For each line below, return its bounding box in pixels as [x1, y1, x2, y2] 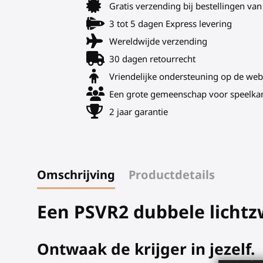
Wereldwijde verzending [109, 35, 207, 47]
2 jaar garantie [109, 105, 168, 117]
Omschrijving [37, 166, 116, 183]
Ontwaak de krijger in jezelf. [37, 238, 255, 260]
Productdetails [128, 166, 215, 183]
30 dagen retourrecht [109, 52, 195, 65]
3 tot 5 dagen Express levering [109, 17, 232, 29]
